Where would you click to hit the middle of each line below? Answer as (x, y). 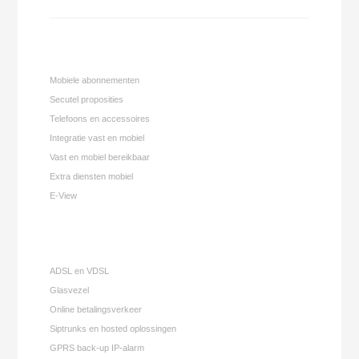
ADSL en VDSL (80, 270)
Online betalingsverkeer (96, 309)
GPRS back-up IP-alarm (97, 347)
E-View (64, 195)
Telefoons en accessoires (100, 118)
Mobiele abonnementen (95, 80)
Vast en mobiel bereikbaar (100, 157)
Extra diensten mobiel (92, 176)
